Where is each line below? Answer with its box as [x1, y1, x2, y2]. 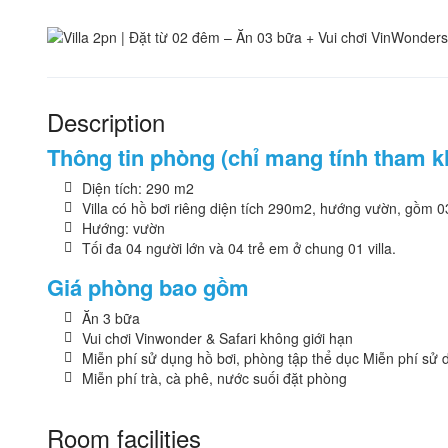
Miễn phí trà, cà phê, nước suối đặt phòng [82, 368, 347, 389]
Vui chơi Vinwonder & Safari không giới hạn [82, 328, 353, 349]
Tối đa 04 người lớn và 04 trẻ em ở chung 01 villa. [82, 238, 396, 259]
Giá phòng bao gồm [47, 271, 249, 304]
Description [47, 104, 165, 140]
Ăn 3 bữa [82, 308, 140, 329]
